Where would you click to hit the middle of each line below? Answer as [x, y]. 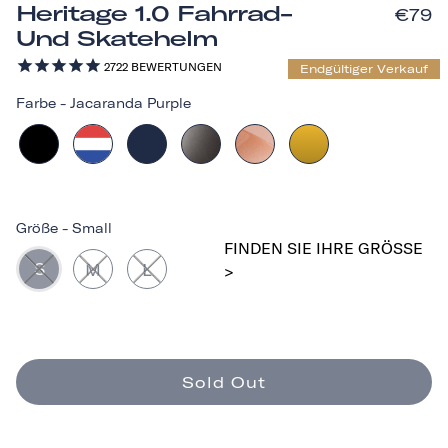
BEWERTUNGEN [175, 66]
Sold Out [224, 382]
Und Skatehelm [117, 38]
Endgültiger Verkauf [364, 68]
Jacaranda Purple [130, 102]
